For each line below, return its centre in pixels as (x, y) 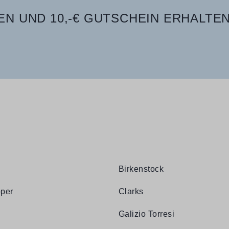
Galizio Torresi (147, 214)
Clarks (131, 191)
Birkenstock (141, 169)
